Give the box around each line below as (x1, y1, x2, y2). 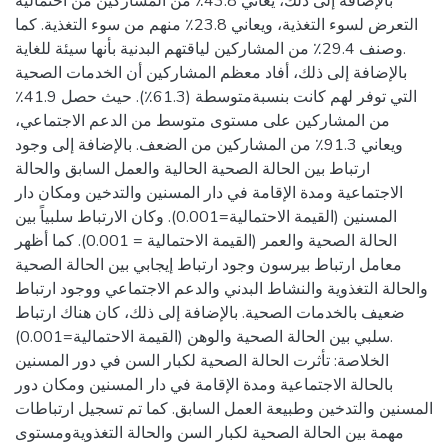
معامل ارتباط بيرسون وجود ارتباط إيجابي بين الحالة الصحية (15, 254, 402, 276)
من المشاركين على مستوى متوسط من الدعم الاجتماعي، (15, 110, 390, 132)
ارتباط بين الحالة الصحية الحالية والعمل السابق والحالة (15, 158, 370, 180)
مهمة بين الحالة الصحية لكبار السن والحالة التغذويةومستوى (15, 422, 404, 444)
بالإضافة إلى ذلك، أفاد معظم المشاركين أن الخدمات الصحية (15, 62, 407, 84)
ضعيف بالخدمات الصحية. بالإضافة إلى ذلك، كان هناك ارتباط (15, 302, 405, 324)
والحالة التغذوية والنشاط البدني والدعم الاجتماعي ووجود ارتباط (15, 278, 428, 300)
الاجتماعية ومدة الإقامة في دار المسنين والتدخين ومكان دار (15, 182, 403, 204)
